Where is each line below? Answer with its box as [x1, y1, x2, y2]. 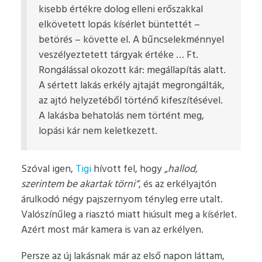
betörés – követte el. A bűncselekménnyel [38, 32, 224, 47]
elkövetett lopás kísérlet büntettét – [38, 17, 200, 32]
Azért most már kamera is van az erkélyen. [20, 223, 204, 237]
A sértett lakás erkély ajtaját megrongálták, [38, 78, 225, 92]
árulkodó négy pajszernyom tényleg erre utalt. [20, 192, 223, 207]
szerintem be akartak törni [20, 177, 135, 192]
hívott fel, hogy [91, 162, 164, 177]
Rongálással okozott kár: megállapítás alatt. [38, 63, 226, 77]
